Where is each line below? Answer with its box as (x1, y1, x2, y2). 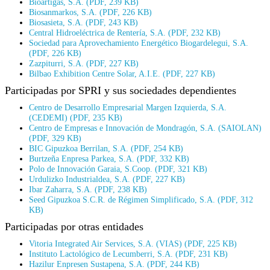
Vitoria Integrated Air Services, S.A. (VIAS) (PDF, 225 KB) (29, 238, 237, 248)
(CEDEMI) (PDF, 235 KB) (29, 112, 122, 122)
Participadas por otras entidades (5, 220, 143, 233)
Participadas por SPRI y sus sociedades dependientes (5, 84, 236, 96)
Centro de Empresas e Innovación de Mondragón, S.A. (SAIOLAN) (29, 122, 262, 133)
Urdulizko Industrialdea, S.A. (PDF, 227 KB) (29, 174, 185, 184)
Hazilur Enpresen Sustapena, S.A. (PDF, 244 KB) (29, 259, 199, 269)
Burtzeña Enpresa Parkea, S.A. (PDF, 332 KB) (29, 153, 189, 163)
